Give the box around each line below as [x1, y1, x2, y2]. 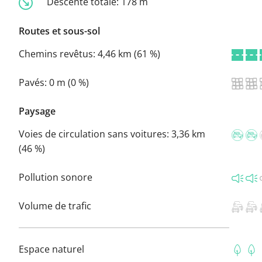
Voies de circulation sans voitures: [19, 127, 171, 140]
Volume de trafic [19, 199, 91, 212]
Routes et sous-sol [19, 24, 100, 37]
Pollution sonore [19, 170, 92, 184]
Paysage [19, 104, 56, 118]
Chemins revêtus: [19, 47, 98, 60]
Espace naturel [19, 242, 84, 256]
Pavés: [19, 75, 49, 89]
